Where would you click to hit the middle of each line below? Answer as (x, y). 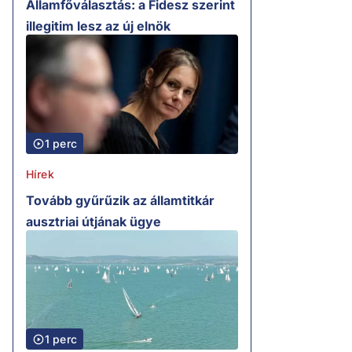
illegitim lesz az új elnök (98, 26)
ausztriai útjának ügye (93, 222)
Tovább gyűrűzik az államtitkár (120, 201)
